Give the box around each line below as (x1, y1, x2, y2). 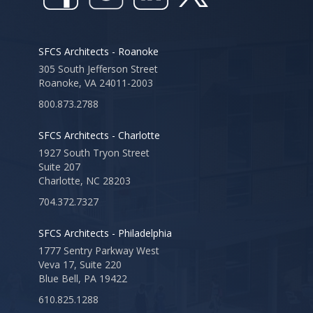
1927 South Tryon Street (38, 146, 150, 160)
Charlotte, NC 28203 (38, 174, 131, 188)
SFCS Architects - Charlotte (38, 129, 160, 143)
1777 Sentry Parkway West (38, 244, 159, 258)
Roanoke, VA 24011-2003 (38, 76, 153, 90)
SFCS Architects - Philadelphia (38, 226, 172, 240)
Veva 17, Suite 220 (38, 258, 122, 272)
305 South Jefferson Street (38, 62, 158, 76)
